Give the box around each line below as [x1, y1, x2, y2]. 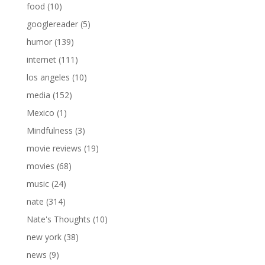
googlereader [26, 18, 78, 30]
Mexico [26, 106, 54, 118]
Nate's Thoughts [26, 213, 91, 225]
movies [26, 160, 54, 172]
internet [26, 53, 56, 65]
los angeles [26, 71, 70, 83]
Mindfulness [26, 124, 73, 136]
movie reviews [26, 142, 82, 154]
